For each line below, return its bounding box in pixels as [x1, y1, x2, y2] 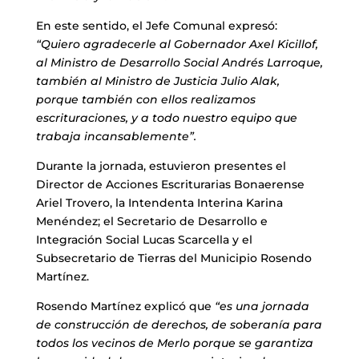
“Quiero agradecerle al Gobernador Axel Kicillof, [35, 37, 318, 52]
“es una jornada [214, 299, 309, 314]
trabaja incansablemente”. [35, 129, 196, 144]
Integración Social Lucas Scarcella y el [35, 232, 252, 248]
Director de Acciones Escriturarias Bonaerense [35, 177, 305, 192]
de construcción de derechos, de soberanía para [35, 317, 322, 333]
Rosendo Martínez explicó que [35, 299, 215, 314]
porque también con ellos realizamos [35, 92, 256, 107]
